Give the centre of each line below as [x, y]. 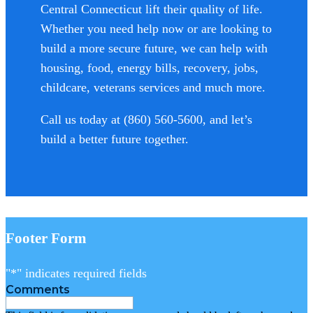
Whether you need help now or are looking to [156, 28]
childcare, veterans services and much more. [153, 87]
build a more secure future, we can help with [154, 48]
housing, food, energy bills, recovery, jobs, [150, 67]
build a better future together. [115, 139]
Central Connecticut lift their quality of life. [152, 9]
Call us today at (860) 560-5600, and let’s [146, 119]
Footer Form [46, 238]
